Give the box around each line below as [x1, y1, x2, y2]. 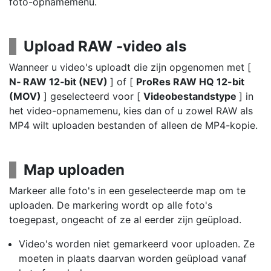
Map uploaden [24, 161, 125, 178]
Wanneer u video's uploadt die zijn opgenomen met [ [9, 61, 251, 73]
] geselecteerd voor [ [44, 90, 143, 102]
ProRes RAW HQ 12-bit [136, 76, 244, 88]
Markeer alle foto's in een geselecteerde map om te [9, 184, 246, 197]
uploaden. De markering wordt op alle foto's [9, 199, 212, 211]
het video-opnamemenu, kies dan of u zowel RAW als [9, 105, 253, 117]
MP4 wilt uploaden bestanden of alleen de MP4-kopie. [9, 119, 258, 131]
